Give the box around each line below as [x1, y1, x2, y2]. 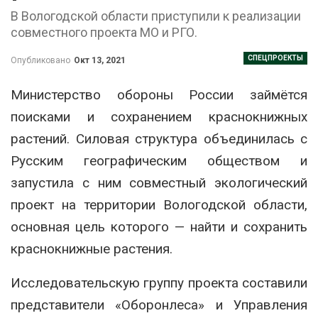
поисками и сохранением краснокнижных [11, 108, 307, 125]
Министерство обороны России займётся [11, 86, 307, 103]
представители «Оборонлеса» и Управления [11, 296, 307, 313]
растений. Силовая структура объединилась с [11, 130, 307, 147]
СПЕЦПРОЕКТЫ [248, 53, 303, 62]
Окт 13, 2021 [74, 55, 126, 65]
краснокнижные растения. [11, 240, 172, 257]
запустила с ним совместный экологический [11, 174, 307, 191]
